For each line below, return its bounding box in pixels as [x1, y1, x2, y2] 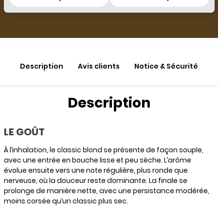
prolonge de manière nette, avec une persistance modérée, [3, 186, 209, 196]
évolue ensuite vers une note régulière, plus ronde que [3, 165, 188, 175]
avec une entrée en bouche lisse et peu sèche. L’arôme [3, 155, 191, 165]
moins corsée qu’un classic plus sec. [3, 196, 128, 206]
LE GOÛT [3, 125, 45, 139]
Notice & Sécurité [134, 61, 198, 71]
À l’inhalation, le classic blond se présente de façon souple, [3, 145, 203, 155]
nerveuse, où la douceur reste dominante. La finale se [3, 176, 187, 185]
